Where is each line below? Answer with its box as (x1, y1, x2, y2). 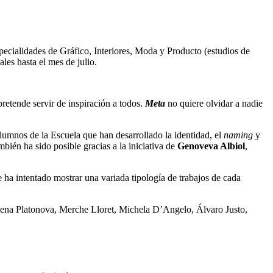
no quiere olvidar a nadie (165, 97, 263, 108)
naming (224, 129, 253, 140)
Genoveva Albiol (177, 140, 245, 151)
